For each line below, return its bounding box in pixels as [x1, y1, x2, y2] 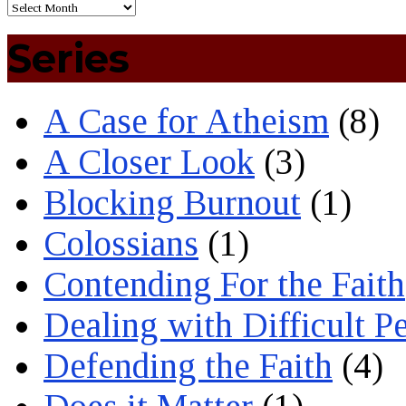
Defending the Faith [43, 345, 333, 385]
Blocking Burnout [43, 182, 301, 222]
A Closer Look [43, 141, 255, 181]
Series [7, 34, 130, 82]
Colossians [43, 223, 198, 263]
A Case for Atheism [43, 101, 329, 140]
